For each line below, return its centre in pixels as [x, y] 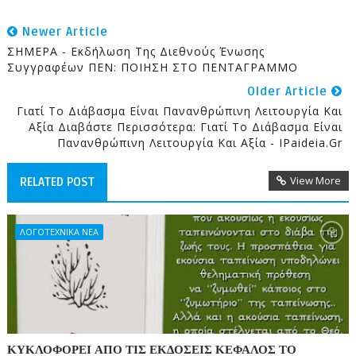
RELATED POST [57, 182]
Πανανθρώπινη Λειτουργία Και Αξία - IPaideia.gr [200, 143]
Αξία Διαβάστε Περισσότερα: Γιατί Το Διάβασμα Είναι [186, 127]
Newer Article [63, 32]
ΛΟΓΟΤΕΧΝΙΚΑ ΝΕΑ [59, 232]
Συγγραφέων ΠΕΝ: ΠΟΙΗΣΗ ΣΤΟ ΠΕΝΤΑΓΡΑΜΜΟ [152, 67]
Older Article [290, 91]
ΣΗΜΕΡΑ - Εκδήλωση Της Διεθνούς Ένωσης [135, 51]
